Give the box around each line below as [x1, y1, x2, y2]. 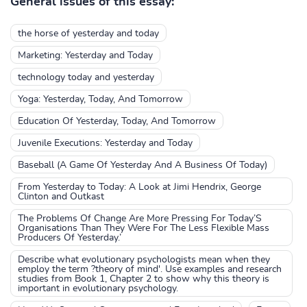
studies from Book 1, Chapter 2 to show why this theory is [18, 274, 269, 284]
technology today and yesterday [18, 73, 154, 82]
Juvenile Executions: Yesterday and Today [18, 138, 193, 148]
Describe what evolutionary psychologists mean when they [18, 255, 270, 265]
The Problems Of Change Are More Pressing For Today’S [18, 214, 262, 223]
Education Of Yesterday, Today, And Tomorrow [18, 116, 216, 126]
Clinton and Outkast [18, 192, 104, 201]
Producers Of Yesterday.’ [18, 233, 121, 243]
